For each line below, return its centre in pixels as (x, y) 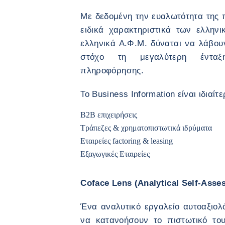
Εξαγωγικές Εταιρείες (116, 154)
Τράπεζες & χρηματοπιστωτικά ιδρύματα (146, 128)
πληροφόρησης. (114, 71)
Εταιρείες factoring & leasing (127, 141)
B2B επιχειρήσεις (109, 115)
